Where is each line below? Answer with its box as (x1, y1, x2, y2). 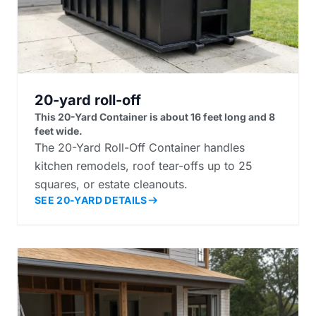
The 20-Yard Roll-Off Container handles (35, 140, 245, 154)
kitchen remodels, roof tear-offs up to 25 (35, 158, 253, 173)
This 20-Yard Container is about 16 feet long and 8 (35, 110, 275, 123)
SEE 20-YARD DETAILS (35, 193, 147, 206)
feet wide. (35, 124, 83, 137)
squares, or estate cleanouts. (35, 176, 188, 191)
